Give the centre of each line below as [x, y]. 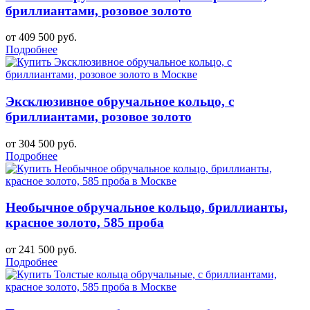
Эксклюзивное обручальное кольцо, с [120, 102]
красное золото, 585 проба [85, 223]
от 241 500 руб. [41, 250]
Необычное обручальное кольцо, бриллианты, [147, 208]
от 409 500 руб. [41, 37]
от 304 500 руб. [41, 143]
